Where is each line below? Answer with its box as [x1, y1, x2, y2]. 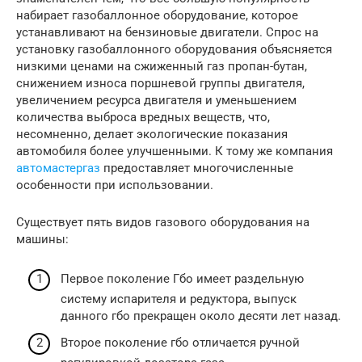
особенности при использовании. [16, 178, 213, 192]
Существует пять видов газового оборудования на [16, 215, 309, 229]
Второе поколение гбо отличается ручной [61, 335, 300, 350]
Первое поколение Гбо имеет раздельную [61, 271, 304, 286]
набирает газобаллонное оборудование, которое [16, 8, 298, 23]
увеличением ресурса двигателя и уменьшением [16, 93, 297, 107]
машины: [16, 232, 69, 246]
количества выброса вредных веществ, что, [16, 110, 270, 124]
